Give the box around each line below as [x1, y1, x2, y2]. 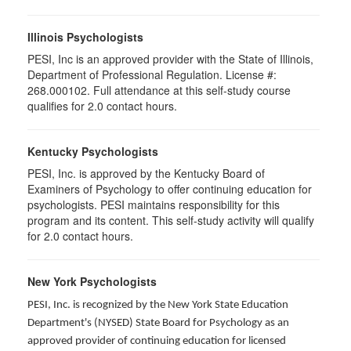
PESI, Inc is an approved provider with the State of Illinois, [27, 51, 313, 67]
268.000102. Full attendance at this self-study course [27, 82, 291, 98]
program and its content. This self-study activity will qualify [27, 212, 314, 228]
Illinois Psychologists [27, 29, 143, 45]
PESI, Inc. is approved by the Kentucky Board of [27, 165, 265, 181]
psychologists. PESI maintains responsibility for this [27, 197, 280, 212]
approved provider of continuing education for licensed [27, 335, 286, 347]
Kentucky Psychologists [27, 143, 158, 159]
